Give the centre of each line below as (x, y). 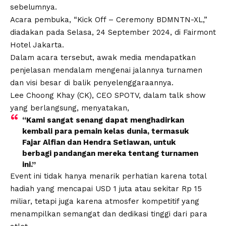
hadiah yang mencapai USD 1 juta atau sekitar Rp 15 (106, 188)
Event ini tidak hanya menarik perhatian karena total (108, 176)
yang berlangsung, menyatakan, (70, 108)
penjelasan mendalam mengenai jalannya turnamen (106, 70)
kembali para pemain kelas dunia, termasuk (105, 131)
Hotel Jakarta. (37, 45)
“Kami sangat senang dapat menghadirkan (103, 120)
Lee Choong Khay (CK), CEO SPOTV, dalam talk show (108, 95)
